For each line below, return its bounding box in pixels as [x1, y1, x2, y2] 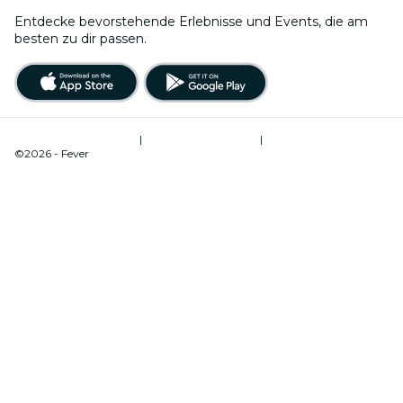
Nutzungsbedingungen [14, 131, 139, 146]
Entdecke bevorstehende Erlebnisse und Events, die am [14, 13, 368, 30]
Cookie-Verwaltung [265, 131, 366, 146]
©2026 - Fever [14, 146, 89, 160]
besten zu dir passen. [14, 30, 147, 47]
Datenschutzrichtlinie [145, 131, 260, 146]
